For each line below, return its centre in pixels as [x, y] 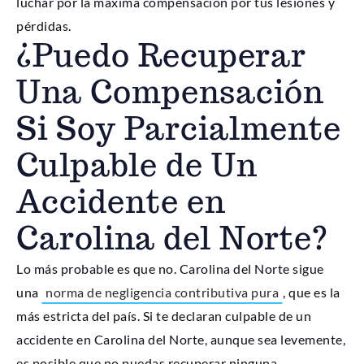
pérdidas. [44, 25]
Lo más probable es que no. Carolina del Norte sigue [170, 268]
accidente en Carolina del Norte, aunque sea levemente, [181, 339]
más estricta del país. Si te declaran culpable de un [164, 315]
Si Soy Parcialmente [179, 128]
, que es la [312, 292]
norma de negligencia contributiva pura [162, 292]
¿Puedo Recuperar [161, 55]
